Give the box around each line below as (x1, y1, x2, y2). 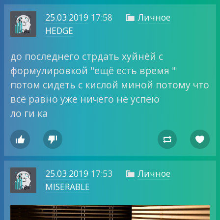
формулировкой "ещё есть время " (10, 63, 176, 77)
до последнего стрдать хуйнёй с (10, 49, 164, 63)
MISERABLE (45, 181, 90, 193)
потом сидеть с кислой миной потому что (10, 78, 210, 91)
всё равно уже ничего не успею (10, 92, 160, 106)
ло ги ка (10, 106, 48, 120)
